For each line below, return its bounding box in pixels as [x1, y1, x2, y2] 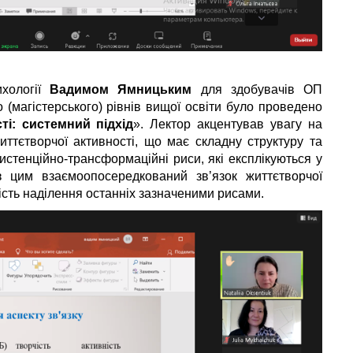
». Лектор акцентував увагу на [133, 117, 322, 131]
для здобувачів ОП [191, 82, 322, 96]
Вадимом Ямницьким [50, 82, 192, 96]
